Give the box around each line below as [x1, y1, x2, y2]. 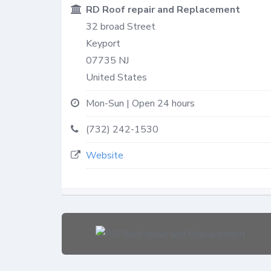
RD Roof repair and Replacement [86, 2, 240, 16]
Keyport [86, 36, 120, 50]
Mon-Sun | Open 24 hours [86, 96, 195, 110]
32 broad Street [86, 19, 155, 33]
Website [86, 148, 123, 162]
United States [86, 70, 147, 84]
